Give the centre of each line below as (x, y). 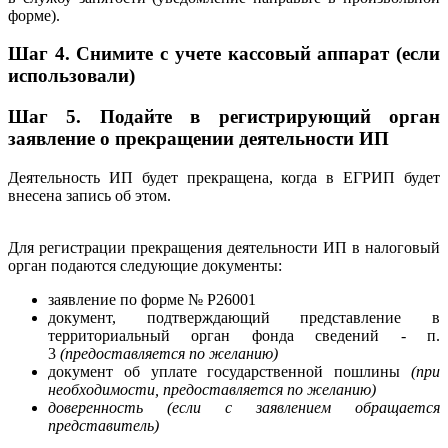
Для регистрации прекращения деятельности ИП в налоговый (224, 247)
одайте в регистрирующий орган (277, 117)
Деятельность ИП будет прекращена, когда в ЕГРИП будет (224, 177)
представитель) (103, 425)
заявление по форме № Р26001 (152, 299)
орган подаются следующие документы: (145, 265)
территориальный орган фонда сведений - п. (244, 335)
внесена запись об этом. (91, 195)
